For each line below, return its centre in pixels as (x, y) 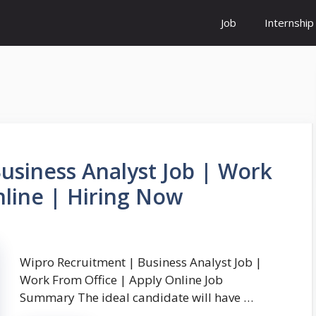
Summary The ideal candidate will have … (136, 298)
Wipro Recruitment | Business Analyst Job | (141, 262)
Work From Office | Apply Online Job (121, 280)
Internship (289, 23)
